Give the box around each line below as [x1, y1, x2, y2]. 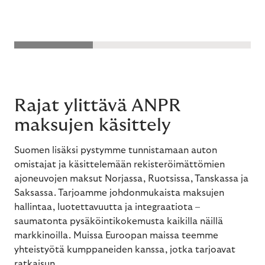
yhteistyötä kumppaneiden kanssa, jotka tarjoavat [14, 245, 235, 254]
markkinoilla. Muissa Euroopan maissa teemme [14, 231, 218, 240]
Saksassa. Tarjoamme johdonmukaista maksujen [14, 188, 224, 198]
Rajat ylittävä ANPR [14, 96, 181, 115]
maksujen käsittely [14, 116, 171, 134]
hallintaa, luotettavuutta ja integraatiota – [14, 202, 200, 212]
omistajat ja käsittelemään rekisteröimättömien [14, 160, 225, 169]
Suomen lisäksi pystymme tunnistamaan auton [14, 146, 217, 155]
